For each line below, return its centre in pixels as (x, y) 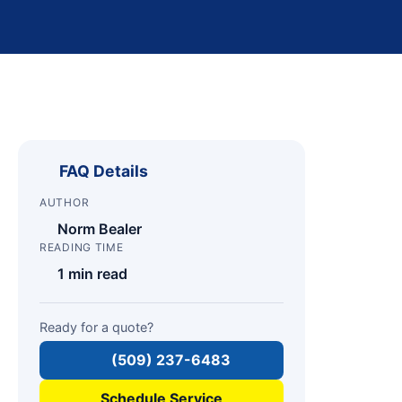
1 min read (92, 274)
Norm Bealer (100, 229)
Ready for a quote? (96, 327)
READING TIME (82, 247)
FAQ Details (104, 171)
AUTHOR (65, 202)
